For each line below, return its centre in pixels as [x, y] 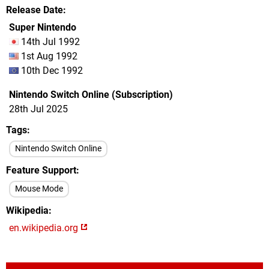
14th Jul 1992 [49, 42]
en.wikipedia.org [45, 228]
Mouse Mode [39, 189]
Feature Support [41, 170]
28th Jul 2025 [38, 109]
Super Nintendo [43, 27]
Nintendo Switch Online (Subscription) [91, 95]
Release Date [35, 10]
